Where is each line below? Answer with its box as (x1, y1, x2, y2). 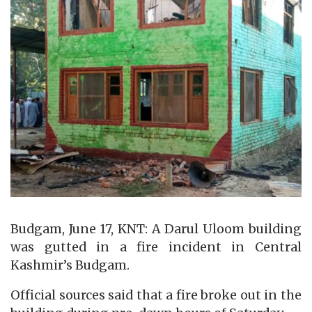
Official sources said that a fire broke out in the (10, 288, 302, 304)
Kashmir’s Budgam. (10, 257, 130, 273)
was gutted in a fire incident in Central (10, 239, 302, 255)
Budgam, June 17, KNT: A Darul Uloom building (10, 221, 302, 237)
